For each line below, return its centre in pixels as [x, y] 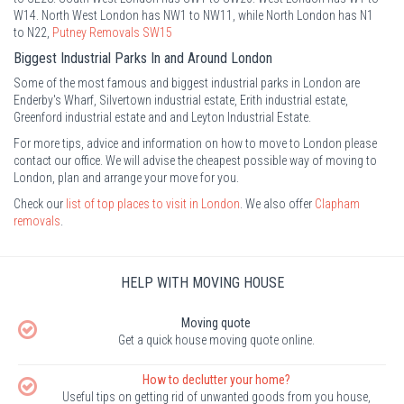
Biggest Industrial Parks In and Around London [145, 58]
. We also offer [277, 203]
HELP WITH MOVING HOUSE [202, 282]
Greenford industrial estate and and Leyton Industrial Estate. [162, 117]
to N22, [33, 32]
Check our [40, 203]
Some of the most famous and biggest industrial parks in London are [187, 83]
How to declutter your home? [216, 379]
